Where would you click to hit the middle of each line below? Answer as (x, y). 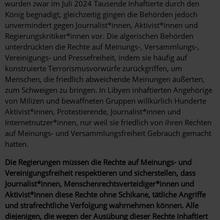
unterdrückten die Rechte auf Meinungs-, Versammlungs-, (102, 47)
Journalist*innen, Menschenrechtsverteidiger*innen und (99, 184)
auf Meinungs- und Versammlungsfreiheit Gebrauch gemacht (108, 133)
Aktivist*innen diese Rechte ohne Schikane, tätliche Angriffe (105, 195)
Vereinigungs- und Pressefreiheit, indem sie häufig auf (96, 58)
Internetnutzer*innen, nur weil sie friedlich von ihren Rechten (108, 123)
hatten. (18, 144)
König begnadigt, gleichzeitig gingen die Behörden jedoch (101, 14)
